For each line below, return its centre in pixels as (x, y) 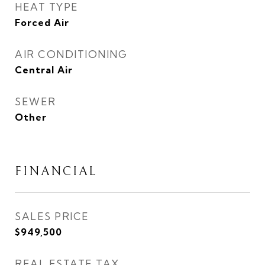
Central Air (44, 70)
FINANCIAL (56, 172)
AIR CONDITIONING (71, 54)
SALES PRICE (52, 216)
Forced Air (42, 22)
